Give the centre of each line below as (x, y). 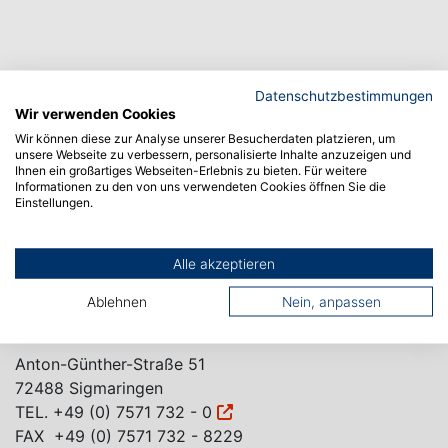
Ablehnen (117, 301)
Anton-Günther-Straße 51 (110, 363)
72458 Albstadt (74, 264)
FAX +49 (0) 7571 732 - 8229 (129, 435)
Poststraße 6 (63, 240)
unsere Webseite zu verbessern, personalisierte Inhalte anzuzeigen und (213, 154)
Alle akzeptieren (224, 263)
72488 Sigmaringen (89, 387)
